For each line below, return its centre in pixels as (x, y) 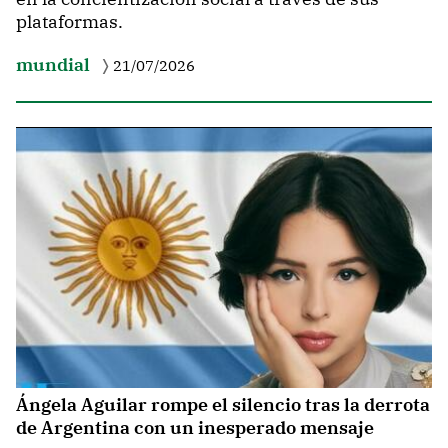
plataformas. (69, 22)
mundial (53, 64)
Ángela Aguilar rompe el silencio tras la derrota (223, 405)
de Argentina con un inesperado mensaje (195, 428)
